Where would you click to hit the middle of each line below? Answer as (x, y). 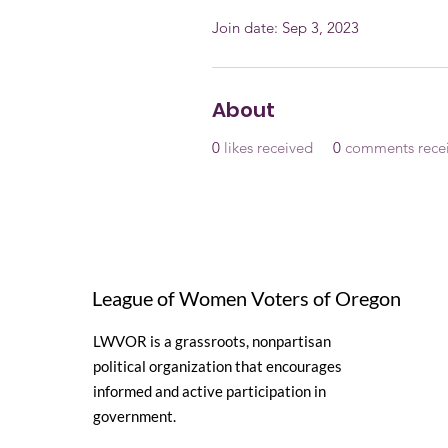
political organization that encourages (217, 366)
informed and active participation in (209, 391)
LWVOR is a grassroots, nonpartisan (212, 341)
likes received (268, 147)
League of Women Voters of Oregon (246, 298)
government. (136, 416)
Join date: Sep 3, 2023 (285, 27)
